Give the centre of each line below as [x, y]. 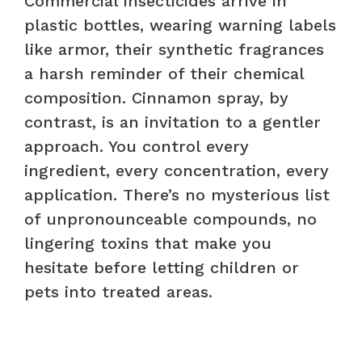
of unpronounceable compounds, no [170, 219]
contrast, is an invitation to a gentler [173, 122]
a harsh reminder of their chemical [164, 73]
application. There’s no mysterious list [177, 194]
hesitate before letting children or [162, 267]
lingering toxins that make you [148, 243]
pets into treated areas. [118, 291]
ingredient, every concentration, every [177, 170]
